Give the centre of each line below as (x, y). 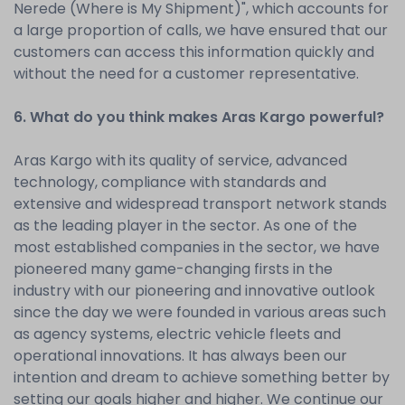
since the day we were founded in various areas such (200, 312)
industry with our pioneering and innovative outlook (194, 291)
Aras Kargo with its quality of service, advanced (180, 160)
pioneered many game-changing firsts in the (173, 269)
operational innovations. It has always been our (180, 356)
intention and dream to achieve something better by (202, 377)
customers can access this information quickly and (194, 52)
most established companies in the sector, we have (197, 247)
